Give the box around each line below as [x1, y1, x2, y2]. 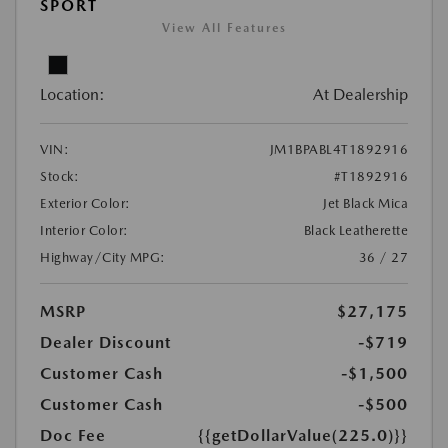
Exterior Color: [40, 196, 131, 212]
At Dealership [313, 85, 408, 105]
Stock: [40, 169, 79, 185]
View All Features [161, 21, 287, 36]
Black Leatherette [303, 223, 408, 239]
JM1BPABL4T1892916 [269, 142, 408, 158]
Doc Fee [40, 426, 106, 446]
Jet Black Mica [323, 196, 408, 212]
